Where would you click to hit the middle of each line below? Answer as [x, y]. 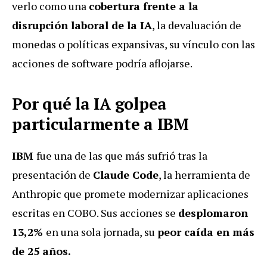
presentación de [52, 174]
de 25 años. [41, 251]
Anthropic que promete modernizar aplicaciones [130, 193]
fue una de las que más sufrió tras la [122, 155]
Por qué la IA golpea [89, 103]
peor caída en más [206, 232]
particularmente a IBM [100, 124]
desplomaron [213, 212]
